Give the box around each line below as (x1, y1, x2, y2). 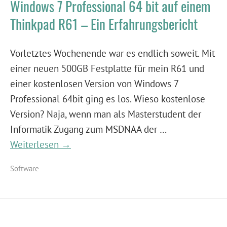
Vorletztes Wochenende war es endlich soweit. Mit (10, 47, 215, 59)
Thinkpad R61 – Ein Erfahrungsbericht (10, 14, 198, 34)
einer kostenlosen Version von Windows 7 (10, 77, 178, 90)
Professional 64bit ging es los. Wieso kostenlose (10, 92, 205, 105)
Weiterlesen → (10, 138, 71, 150)
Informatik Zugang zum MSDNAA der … (10, 123, 166, 135)
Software (10, 164, 39, 173)
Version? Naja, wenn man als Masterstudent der (10, 107, 201, 120)
